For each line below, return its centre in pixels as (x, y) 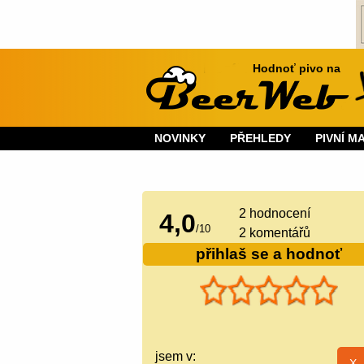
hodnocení (279, 213)
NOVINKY (180, 138)
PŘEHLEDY (261, 138)
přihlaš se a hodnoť (269, 253)
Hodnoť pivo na (297, 69)
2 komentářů (275, 232)
